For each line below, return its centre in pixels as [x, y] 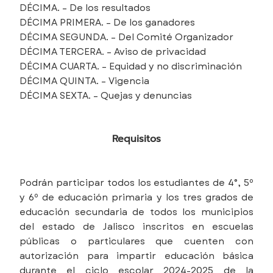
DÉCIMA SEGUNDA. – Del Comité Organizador [126, 37]
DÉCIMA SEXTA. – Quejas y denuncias [106, 96]
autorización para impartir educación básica [136, 256]
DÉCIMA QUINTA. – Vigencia [84, 81]
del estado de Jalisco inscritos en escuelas [136, 226]
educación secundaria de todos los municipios [136, 212]
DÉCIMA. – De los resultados [85, 8]
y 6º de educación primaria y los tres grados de [136, 197]
